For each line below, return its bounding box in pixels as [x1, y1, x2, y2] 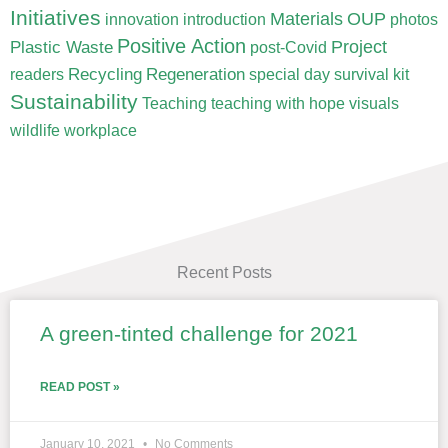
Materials [270, 7, 343, 29]
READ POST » [40, 379, 120, 394]
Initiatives [10, 5, 101, 29]
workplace [64, 121, 137, 139]
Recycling [68, 63, 142, 84]
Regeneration [146, 63, 245, 84]
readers [10, 65, 64, 83]
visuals [349, 94, 399, 112]
